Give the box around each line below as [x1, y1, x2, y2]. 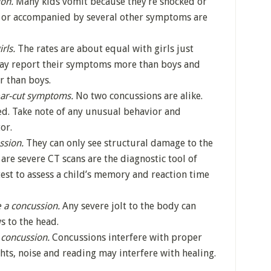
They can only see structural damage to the [24, 137, 213, 149]
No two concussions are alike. [73, 90, 203, 102]
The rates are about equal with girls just [15, 43, 194, 54]
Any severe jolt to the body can [60, 200, 196, 212]
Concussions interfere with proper [50, 232, 202, 243]
